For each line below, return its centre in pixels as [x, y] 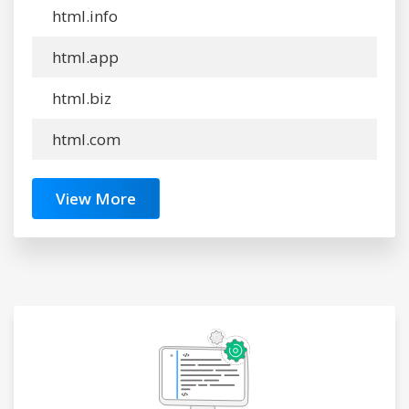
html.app [84, 57]
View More [96, 199]
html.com [84, 139]
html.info [83, 16]
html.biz [80, 98]
